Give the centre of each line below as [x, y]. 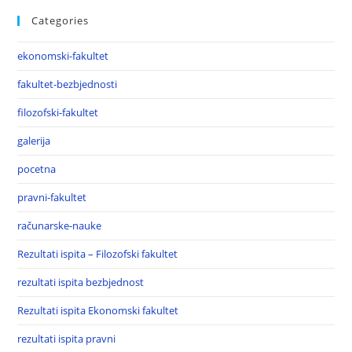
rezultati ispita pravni [67, 339]
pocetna [37, 169]
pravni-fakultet [52, 197]
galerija [34, 141]
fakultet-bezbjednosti [68, 84]
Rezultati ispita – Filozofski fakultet [98, 254]
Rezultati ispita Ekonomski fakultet [98, 310]
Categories [60, 20]
